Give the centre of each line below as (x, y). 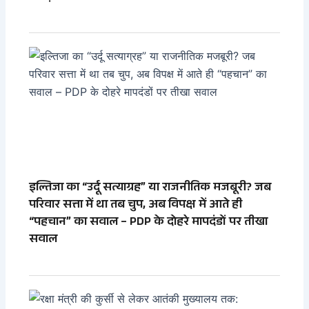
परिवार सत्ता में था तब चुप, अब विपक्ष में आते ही (136, 206)
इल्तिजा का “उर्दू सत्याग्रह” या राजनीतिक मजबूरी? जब (150, 189)
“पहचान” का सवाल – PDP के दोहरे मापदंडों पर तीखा (149, 223)
